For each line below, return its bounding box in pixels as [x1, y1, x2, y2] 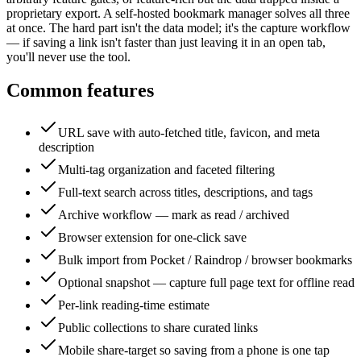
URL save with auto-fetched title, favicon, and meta [58, 126, 320, 140]
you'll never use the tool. [6, 49, 131, 64]
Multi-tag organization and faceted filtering [58, 163, 275, 177]
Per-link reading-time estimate [58, 298, 210, 313]
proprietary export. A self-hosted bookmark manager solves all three [6, 6, 350, 20]
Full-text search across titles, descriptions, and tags [58, 185, 313, 200]
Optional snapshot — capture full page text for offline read [58, 276, 355, 290]
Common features [6, 80, 154, 102]
